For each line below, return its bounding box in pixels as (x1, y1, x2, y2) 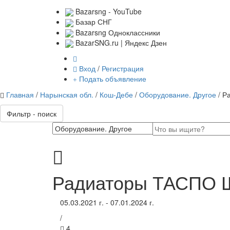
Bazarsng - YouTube (73, 6, 142, 16)
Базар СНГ (73, 16, 112, 27)
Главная (4, 89, 36, 100)
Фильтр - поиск (7, 108, 56, 119)
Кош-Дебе (98, 89, 135, 100)
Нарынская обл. (38, 89, 95, 100)
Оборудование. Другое (137, 89, 218, 100)
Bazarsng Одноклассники (73, 27, 160, 37)
